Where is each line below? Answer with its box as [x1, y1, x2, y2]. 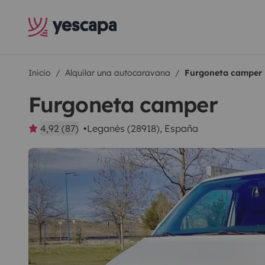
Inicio [28, 67, 51, 78]
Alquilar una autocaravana [65, 67, 170, 78]
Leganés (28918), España [87, 122, 198, 134]
